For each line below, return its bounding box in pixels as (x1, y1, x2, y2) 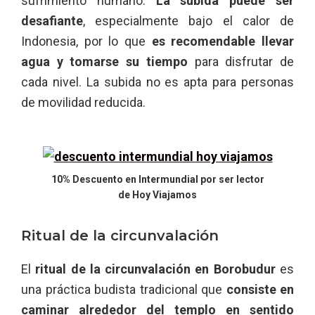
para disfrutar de (187, 53, 295, 69)
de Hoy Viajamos (118, 188, 197, 200)
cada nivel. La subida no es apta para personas (21, 74, 294, 89)
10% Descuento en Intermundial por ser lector (51, 173, 264, 185)
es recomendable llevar (146, 33, 294, 49)
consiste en (226, 281, 294, 297)
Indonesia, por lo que (21, 33, 146, 49)
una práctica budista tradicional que (21, 281, 226, 297)
